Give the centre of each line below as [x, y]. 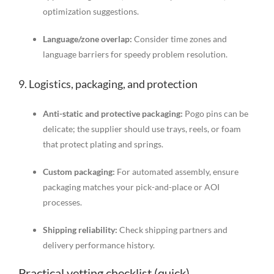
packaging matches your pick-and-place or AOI [131, 187]
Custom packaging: [79, 172]
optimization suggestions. [91, 12]
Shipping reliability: [80, 230]
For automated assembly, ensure [176, 172]
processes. [62, 202]
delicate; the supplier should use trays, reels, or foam [142, 129]
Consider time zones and [179, 39]
